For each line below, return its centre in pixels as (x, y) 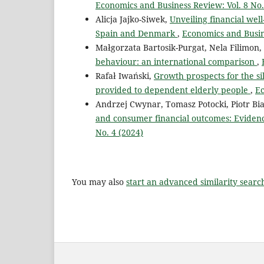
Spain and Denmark (136, 34)
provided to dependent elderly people (173, 90)
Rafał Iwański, (125, 76)
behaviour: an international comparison (176, 62)
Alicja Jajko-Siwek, (133, 19)
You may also (99, 182)
